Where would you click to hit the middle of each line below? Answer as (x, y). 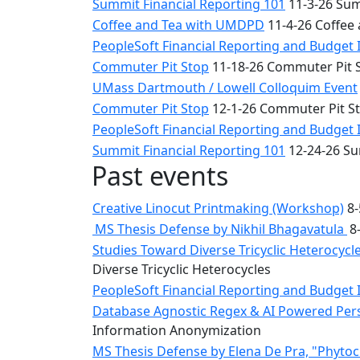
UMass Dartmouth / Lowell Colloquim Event (225, 88)
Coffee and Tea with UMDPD (178, 25)
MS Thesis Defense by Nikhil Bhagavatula (220, 229)
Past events (160, 176)
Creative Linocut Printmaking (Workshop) (218, 208)
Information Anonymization (177, 330)
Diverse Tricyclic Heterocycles (182, 269)
